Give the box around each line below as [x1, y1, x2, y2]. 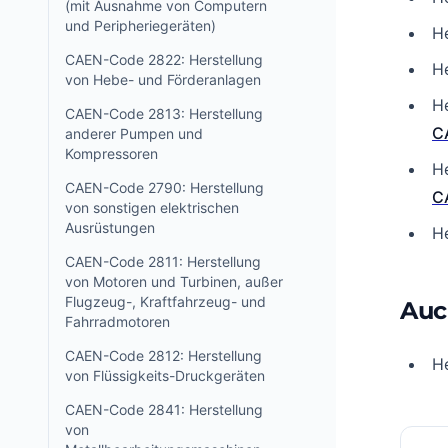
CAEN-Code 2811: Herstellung [65, 253, 261, 270]
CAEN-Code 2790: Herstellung [65, 179, 264, 196]
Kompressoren [65, 145, 158, 162]
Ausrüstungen [65, 219, 155, 236]
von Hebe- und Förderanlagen [65, 71, 261, 88]
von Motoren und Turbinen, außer [65, 273, 283, 290]
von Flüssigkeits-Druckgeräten [65, 367, 265, 384]
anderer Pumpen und [65, 125, 203, 142]
